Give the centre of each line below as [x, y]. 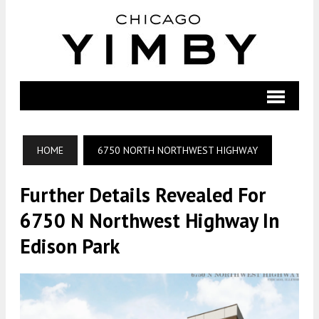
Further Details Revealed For [143, 195]
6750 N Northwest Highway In [150, 220]
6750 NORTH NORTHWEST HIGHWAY [178, 150]
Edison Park [70, 246]
